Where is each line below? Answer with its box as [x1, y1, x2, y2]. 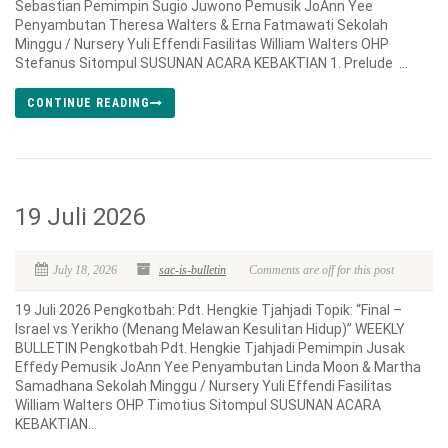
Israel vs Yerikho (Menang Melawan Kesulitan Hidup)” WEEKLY [15, 321, 405, 337]
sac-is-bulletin [159, 263, 226, 277]
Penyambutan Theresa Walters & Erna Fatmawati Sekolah [15, 17, 388, 33]
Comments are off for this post [249, 263, 394, 277]
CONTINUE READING [27, 96, 150, 110]
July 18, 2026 [53, 263, 117, 277]
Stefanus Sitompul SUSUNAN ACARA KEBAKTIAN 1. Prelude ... [15, 55, 408, 71]
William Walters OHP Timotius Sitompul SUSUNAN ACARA [15, 397, 381, 413]
